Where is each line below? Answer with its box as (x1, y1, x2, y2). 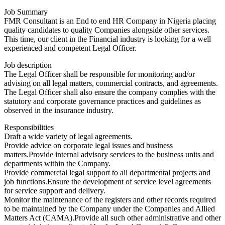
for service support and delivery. (4, 186, 105, 195)
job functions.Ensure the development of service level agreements (4, 177, 211, 186)
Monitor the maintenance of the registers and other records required (4, 195, 216, 204)
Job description (4, 61, 52, 69)
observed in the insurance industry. (4, 106, 114, 115)
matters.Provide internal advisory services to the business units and (4, 150, 214, 159)
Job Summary (4, 8, 48, 16)
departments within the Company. (4, 159, 110, 168)
